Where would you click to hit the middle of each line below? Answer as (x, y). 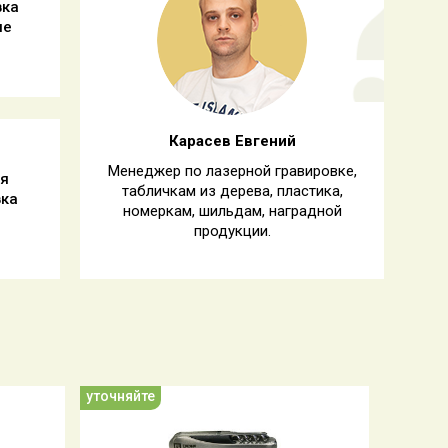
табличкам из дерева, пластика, (232, 191)
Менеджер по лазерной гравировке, (232, 171)
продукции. (232, 231)
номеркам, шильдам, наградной (232, 211)
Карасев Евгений (232, 141)
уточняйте (120, 396)
